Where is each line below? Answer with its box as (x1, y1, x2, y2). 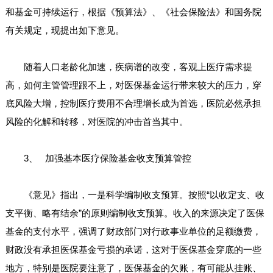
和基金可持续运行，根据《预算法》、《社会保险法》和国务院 (5, 7, 261, 17)
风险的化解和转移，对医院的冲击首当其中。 (5, 116, 188, 127)
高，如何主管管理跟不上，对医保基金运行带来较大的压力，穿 (5, 80, 261, 90)
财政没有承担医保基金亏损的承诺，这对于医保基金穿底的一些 (5, 244, 261, 255)
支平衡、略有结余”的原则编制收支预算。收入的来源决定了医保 (5, 208, 264, 218)
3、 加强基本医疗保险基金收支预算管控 (5, 153, 191, 163)
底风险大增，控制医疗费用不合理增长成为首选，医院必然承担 (5, 98, 261, 108)
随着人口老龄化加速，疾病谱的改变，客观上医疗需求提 (5, 62, 252, 72)
